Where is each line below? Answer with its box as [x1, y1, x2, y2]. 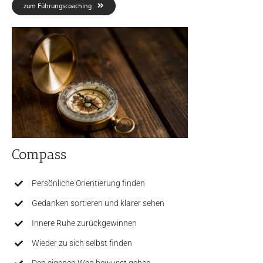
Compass [11, 146, 66, 163]
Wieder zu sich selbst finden [31, 238, 132, 248]
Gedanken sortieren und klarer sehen [31, 198, 164, 208]
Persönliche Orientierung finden [31, 178, 145, 188]
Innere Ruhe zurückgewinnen [31, 218, 137, 228]
